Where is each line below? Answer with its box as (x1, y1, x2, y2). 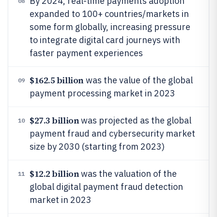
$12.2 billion (30, 168, 79, 180)
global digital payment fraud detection (30, 181, 183, 192)
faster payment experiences (30, 47, 143, 59)
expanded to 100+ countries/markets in (30, 8, 189, 19)
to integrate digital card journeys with (30, 34, 180, 46)
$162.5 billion (30, 74, 84, 86)
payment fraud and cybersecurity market (30, 128, 195, 139)
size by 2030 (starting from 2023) (30, 141, 165, 152)
